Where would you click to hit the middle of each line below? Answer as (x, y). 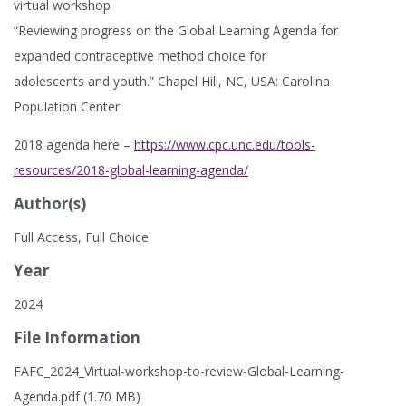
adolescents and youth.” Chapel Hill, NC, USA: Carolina (172, 81)
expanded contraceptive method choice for (140, 56)
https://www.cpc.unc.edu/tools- (225, 145)
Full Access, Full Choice (81, 237)
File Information (77, 338)
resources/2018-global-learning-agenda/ (131, 170)
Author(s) (50, 203)
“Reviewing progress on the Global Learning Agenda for (176, 30)
